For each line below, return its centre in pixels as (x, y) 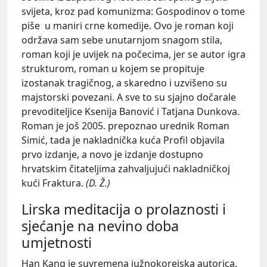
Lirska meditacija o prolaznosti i (124, 209)
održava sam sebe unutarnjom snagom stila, (122, 40)
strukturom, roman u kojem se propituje (113, 69)
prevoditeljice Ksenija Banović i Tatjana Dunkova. (131, 112)
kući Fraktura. (54, 183)
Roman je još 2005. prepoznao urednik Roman (125, 126)
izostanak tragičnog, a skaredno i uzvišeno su (124, 83)
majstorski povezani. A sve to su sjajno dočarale (129, 97)
